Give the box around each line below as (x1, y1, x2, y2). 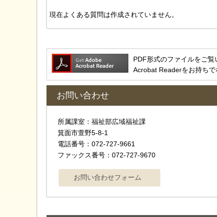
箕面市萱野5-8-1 (58, 129, 108, 137)
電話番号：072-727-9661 (58, 140, 135, 148)
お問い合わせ (57, 91, 109, 101)
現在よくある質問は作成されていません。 (49, 10, 178, 18)
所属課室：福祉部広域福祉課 (58, 118, 153, 126)
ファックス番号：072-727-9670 (58, 151, 155, 159)
